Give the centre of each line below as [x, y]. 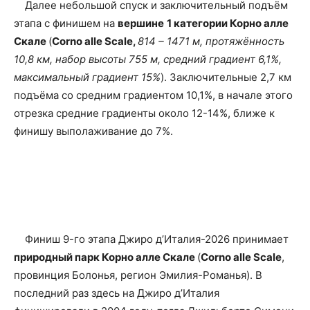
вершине [141, 24]
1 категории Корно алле [228, 24]
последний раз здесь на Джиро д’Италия [117, 293]
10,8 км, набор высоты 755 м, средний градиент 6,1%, [148, 60]
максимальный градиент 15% [87, 77]
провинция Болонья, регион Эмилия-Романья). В [138, 275]
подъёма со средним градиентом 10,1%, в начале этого [153, 95]
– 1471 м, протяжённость [220, 42]
